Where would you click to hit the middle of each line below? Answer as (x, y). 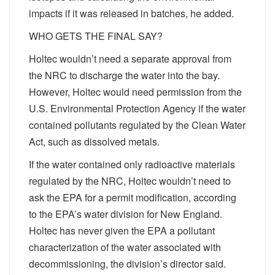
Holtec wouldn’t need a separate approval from (130, 59)
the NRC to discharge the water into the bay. (124, 75)
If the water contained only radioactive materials (132, 164)
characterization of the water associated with (125, 247)
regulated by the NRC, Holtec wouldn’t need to (130, 181)
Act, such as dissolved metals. (94, 141)
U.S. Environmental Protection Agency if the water (137, 108)
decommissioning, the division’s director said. (127, 264)
